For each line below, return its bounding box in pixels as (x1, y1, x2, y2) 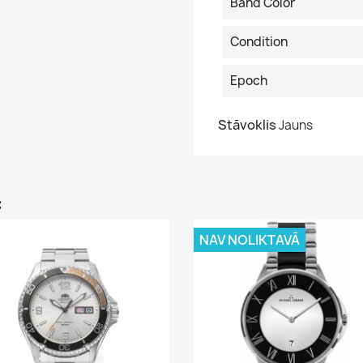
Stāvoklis (218, 116, 276, 134)
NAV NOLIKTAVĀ (199, 231, 300, 249)
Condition (230, 33, 288, 50)
